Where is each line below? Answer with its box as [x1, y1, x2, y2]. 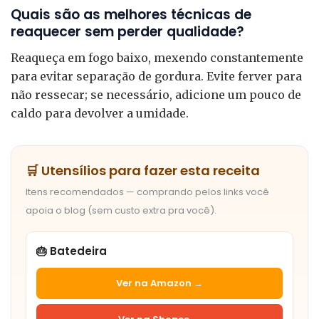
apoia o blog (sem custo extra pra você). [26, 203, 216, 217]
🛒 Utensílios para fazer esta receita [26, 161, 260, 179]
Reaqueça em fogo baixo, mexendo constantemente [11, 50, 303, 65]
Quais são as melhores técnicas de [11, 4, 251, 24]
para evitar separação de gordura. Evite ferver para [11, 68, 302, 83]
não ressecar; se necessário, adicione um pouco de [11, 87, 301, 102]
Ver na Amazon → [116, 276, 203, 290]
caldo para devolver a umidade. [11, 105, 189, 120]
